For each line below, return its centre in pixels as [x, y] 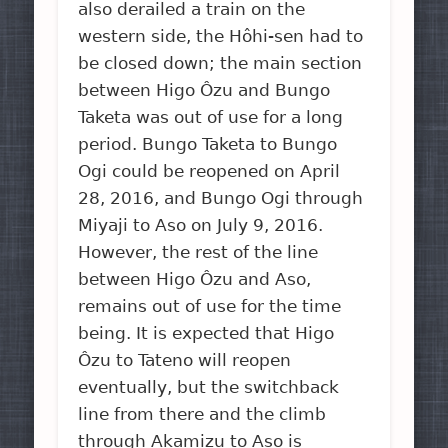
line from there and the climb [202, 413]
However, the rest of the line [198, 251]
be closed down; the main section [220, 62]
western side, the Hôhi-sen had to [221, 35]
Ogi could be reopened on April [209, 170]
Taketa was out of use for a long [211, 116]
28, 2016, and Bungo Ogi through [221, 197]
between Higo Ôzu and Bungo [204, 89]
